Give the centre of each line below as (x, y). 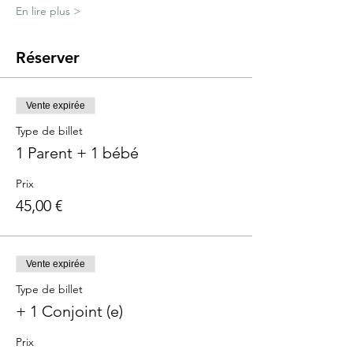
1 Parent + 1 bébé (77, 153)
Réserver (48, 58)
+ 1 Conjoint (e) (69, 312)
